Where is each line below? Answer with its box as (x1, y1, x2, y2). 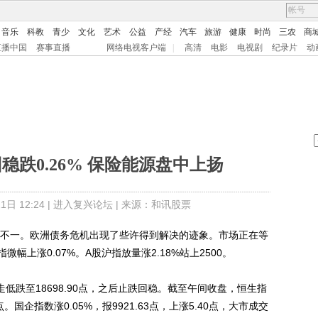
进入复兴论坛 (53, 199, 113, 210)
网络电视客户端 (106, 43, 166, 53)
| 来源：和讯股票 (112, 199, 191, 210)
